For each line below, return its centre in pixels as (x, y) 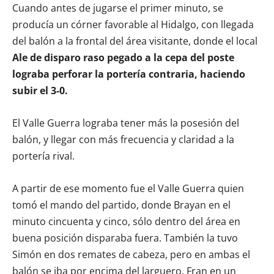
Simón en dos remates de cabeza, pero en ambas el (131, 254)
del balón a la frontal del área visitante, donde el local (135, 41)
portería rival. (43, 156)
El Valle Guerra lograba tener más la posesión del (126, 123)
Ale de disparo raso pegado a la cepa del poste (123, 57)
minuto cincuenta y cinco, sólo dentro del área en (126, 221)
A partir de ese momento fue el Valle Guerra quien (128, 188)
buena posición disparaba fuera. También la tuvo (125, 238)
